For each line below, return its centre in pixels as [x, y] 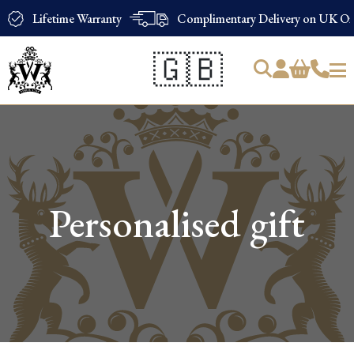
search [35, 122]
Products [42, 109]
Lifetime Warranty [77, 18]
